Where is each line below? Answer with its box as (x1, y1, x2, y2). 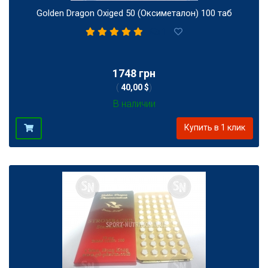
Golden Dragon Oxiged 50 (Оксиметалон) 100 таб (36, 7, 232, 19)
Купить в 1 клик (184, 122, 245, 132)
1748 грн (112, 66, 156, 80)
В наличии (112, 98, 156, 109)
